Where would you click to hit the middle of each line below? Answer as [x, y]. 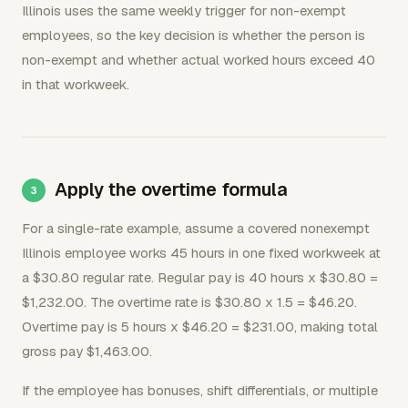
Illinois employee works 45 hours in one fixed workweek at [201, 253]
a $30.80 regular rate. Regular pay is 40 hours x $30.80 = [200, 277]
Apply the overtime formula [171, 189]
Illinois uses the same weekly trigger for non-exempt [184, 10]
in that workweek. [76, 84]
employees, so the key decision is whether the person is [194, 35]
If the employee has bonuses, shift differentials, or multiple [200, 390]
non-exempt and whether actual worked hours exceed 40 [199, 60]
